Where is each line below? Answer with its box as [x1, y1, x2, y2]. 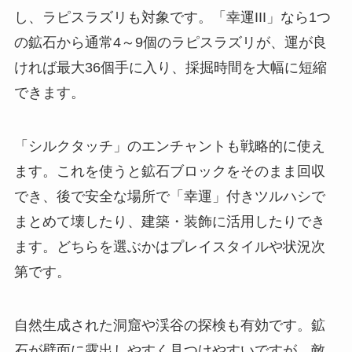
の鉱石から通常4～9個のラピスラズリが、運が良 [13, 34, 327, 50]
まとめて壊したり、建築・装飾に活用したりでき [13, 213, 325, 229]
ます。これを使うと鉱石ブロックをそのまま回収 [13, 163, 325, 179]
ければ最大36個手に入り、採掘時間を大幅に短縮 [13, 59, 327, 75]
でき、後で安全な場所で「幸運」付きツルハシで [13, 188, 325, 204]
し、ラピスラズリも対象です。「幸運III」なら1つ [13, 9, 331, 25]
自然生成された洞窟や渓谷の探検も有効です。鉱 [13, 317, 325, 333]
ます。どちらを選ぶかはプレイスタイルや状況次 [13, 238, 325, 255]
